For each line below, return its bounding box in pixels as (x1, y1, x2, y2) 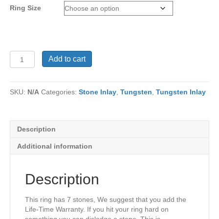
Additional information (17, 142, 92, 151)
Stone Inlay (79, 88, 116, 96)
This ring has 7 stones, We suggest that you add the (25, 196, 186, 204)
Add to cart (48, 55, 86, 64)
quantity (9, 81, 37, 89)
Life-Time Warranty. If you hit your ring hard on (25, 205, 169, 214)
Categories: (41, 88, 79, 96)
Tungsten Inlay (156, 88, 206, 96)
